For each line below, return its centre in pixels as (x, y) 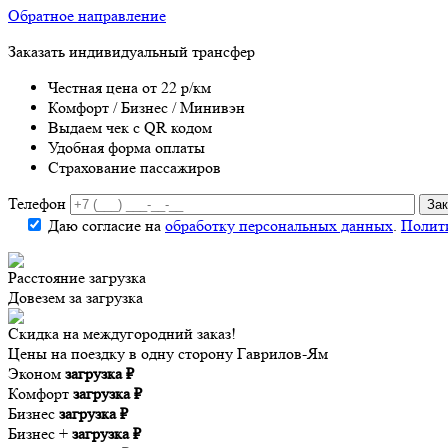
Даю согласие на (106, 225)
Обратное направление (87, 15)
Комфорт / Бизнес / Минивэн (146, 107)
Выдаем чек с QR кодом (130, 127)
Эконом (34, 373)
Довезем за (47, 297)
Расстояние (48, 277)
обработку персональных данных (279, 225)
